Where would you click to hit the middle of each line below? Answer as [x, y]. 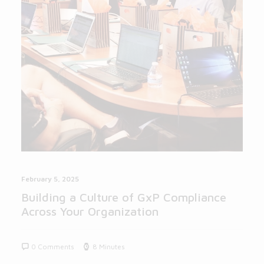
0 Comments [53, 247]
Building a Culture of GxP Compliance [124, 197]
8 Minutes [109, 247]
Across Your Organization [90, 212]
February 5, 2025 [50, 179]
